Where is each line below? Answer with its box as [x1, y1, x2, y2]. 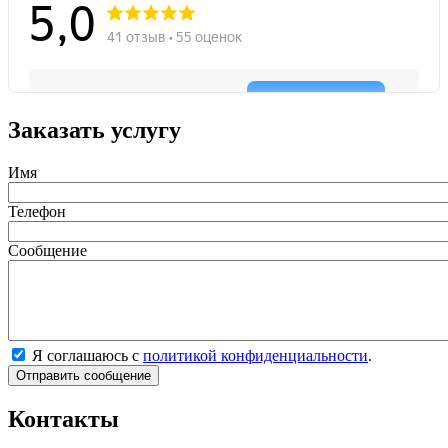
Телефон [8, 202, 66, 220]
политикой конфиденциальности [143, 346, 368, 364]
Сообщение [8, 241, 87, 259]
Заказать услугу [8, 116, 181, 143]
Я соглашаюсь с [32, 346, 143, 364]
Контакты [8, 405, 119, 432]
